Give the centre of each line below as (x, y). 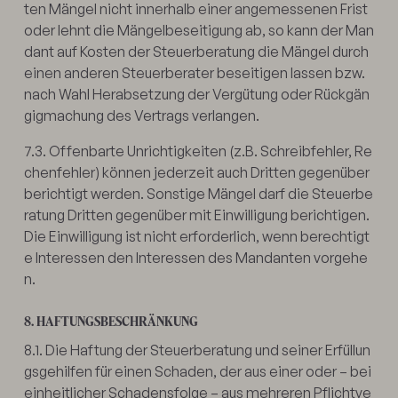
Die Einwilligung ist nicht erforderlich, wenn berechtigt (196, 236)
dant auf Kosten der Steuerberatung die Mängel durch (196, 51)
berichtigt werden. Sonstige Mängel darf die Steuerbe (198, 193)
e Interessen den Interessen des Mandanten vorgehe (195, 257)
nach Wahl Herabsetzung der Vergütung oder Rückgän (196, 94)
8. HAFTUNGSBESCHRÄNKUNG (111, 321)
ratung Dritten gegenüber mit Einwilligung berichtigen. (196, 215)
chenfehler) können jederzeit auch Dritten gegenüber (196, 172)
